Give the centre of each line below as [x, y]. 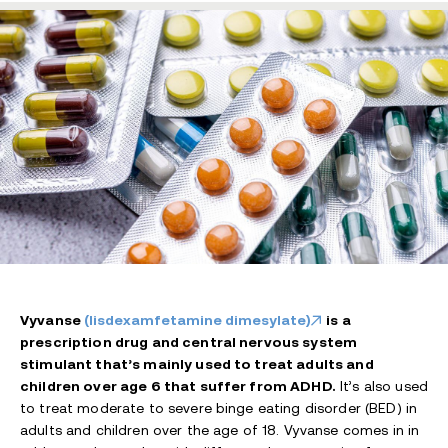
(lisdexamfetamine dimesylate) [198, 320]
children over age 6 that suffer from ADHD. [178, 386]
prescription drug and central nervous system [189, 342]
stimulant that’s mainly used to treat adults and [197, 364]
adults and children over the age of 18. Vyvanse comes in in [220, 430]
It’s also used [381, 386]
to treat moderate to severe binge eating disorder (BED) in [219, 408]
